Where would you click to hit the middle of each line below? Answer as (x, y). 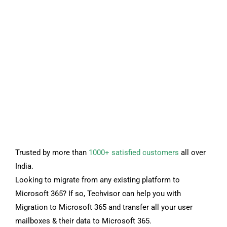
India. (24, 166)
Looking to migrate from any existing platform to (98, 180)
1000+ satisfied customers (134, 152)
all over (192, 152)
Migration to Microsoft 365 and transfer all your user (104, 207)
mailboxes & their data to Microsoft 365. (83, 221)
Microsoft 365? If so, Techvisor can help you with (98, 193)
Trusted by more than (52, 152)
